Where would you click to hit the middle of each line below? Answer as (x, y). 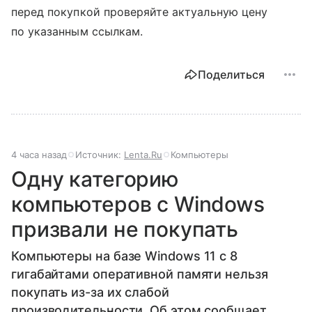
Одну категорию (95, 179)
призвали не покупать (125, 229)
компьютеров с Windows (138, 204)
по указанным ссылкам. (77, 32)
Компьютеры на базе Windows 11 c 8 (125, 256)
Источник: (100, 155)
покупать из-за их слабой (90, 292)
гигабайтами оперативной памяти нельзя (140, 274)
